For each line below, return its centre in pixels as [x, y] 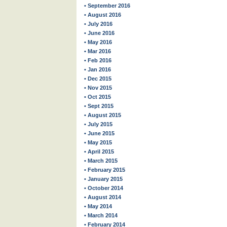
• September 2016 [107, 6]
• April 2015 [99, 152]
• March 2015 [101, 161]
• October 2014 [104, 188]
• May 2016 [98, 42]
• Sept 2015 [99, 106]
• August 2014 [103, 197]
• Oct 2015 [98, 97]
